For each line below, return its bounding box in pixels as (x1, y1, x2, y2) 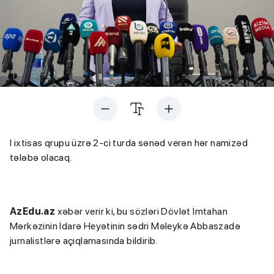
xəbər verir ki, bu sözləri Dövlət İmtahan (55, 206, 228, 218)
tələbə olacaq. (10, 152, 72, 164)
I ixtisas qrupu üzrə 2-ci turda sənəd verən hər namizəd (10, 137, 248, 149)
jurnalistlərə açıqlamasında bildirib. (10, 235, 158, 247)
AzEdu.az (10, 206, 56, 218)
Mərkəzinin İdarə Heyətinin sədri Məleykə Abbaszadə (10, 220, 240, 232)
